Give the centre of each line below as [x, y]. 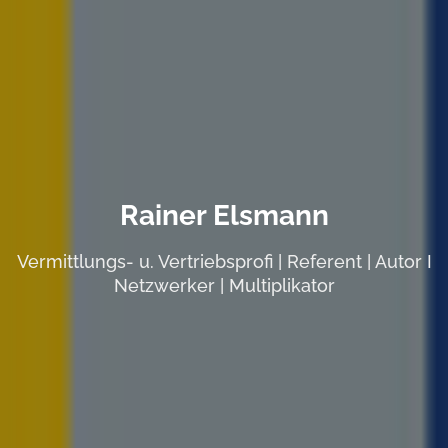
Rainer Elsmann [224, 215]
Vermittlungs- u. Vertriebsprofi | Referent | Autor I [224, 261]
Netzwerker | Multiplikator [224, 285]
